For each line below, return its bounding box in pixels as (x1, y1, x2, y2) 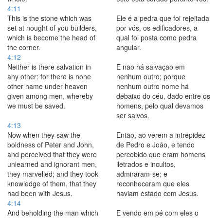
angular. (116, 42, 141, 52)
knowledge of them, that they (7, 179, 96, 188)
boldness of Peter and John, (7, 140, 94, 149)
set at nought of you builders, (7, 23, 97, 33)
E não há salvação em (116, 62, 185, 72)
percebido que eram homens (116, 149, 205, 159)
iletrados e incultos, (116, 159, 176, 169)
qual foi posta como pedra (116, 33, 197, 42)
